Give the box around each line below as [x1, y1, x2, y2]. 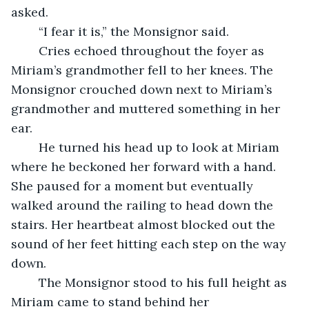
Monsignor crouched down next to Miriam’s [11, 81, 276, 97]
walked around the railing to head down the [11, 197, 277, 213]
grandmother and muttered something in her [11, 100, 283, 117]
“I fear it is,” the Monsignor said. [39, 23, 232, 39]
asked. [11, 3, 52, 20]
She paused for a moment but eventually [11, 177, 257, 194]
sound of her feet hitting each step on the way [11, 235, 290, 252]
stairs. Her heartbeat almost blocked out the [11, 216, 279, 232]
